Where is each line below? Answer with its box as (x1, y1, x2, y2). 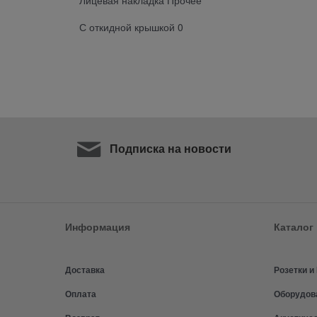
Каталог (274, 219, 313, 234)
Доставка (65, 263, 105, 277)
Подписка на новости (107, 140, 232, 157)
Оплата (65, 287, 96, 301)
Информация (65, 219, 130, 234)
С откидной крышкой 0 (79, 19, 183, 34)
